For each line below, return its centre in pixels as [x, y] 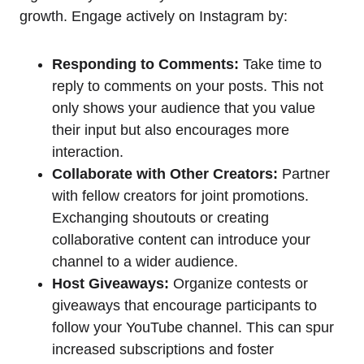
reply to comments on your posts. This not [188, 87]
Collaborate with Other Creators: [165, 174]
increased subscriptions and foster [163, 350]
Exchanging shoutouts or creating [160, 218]
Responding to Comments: [145, 65]
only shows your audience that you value [184, 108]
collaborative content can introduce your [181, 240]
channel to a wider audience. [145, 262]
